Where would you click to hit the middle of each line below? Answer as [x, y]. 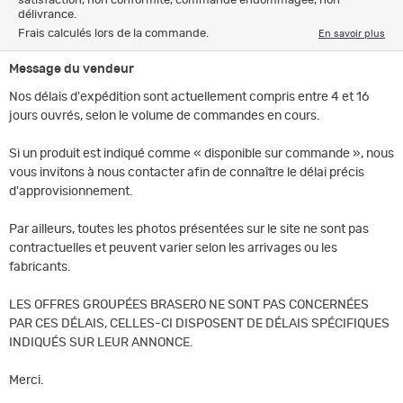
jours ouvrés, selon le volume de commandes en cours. [165, 116]
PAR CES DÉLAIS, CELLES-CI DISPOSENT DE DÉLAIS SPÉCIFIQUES [199, 323]
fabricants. [40, 267]
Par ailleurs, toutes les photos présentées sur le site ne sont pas [189, 229]
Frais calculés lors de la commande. [113, 33]
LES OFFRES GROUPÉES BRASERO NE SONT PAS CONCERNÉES [189, 304]
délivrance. [47, 14]
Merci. [27, 380]
